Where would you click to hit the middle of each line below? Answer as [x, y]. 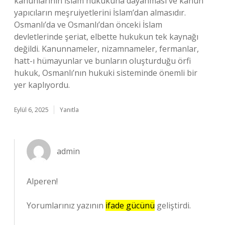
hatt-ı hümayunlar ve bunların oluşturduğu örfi [102, 61]
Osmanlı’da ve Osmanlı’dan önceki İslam [88, 25]
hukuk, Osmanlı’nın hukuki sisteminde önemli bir [106, 73]
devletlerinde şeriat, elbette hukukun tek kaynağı [106, 37]
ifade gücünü [130, 205]
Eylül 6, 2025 [31, 110]
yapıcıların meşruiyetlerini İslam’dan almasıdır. [100, 13]
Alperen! [42, 181]
